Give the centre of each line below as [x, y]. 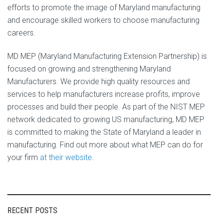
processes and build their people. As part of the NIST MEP [106, 107]
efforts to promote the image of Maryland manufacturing [104, 8]
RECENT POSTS [32, 210]
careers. [21, 33]
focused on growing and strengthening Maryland [89, 69]
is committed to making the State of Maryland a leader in [104, 132]
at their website [66, 157]
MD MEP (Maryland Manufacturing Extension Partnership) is [107, 56]
